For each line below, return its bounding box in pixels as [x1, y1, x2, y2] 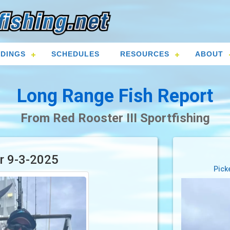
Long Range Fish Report [17, 85, 213, 107]
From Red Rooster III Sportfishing [20, 111, 210, 126]
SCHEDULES [51, 50, 100, 59]
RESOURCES [120, 50, 169, 59]
